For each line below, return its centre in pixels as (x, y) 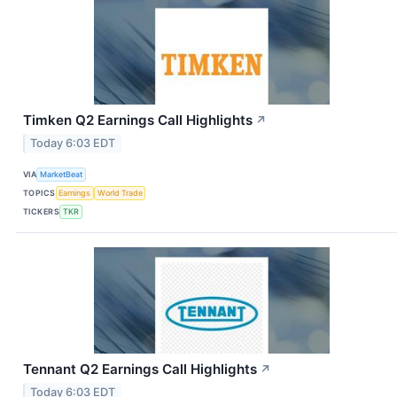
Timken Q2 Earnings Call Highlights (138, 121)
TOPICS (39, 192)
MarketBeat (62, 174)
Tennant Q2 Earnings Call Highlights (140, 370)
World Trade (120, 192)
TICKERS (42, 211)
